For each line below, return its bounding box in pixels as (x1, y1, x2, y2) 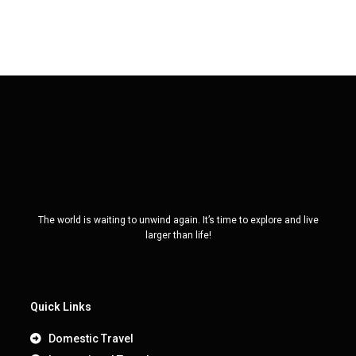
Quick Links (30, 300, 91, 313)
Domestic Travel (48, 331, 133, 345)
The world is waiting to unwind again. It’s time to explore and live (37, 215, 319, 226)
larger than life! (145, 230, 211, 242)
